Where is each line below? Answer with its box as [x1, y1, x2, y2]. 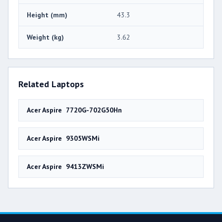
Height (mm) [27, 10, 67, 19]
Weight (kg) [27, 32, 64, 42]
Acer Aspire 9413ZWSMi [27, 162, 104, 171]
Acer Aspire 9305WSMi [27, 133, 100, 143]
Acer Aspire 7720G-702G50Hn [27, 105, 122, 114]
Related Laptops [18, 78, 84, 90]
